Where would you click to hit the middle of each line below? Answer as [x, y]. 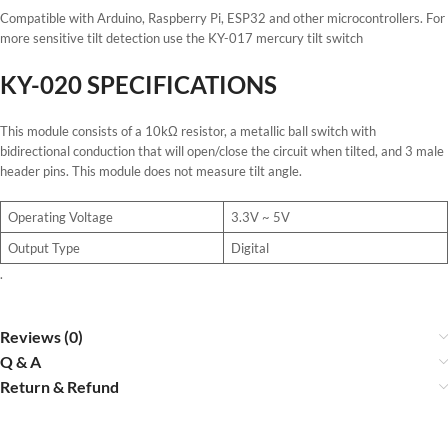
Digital [249, 248]
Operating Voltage [60, 217]
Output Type [43, 248]
